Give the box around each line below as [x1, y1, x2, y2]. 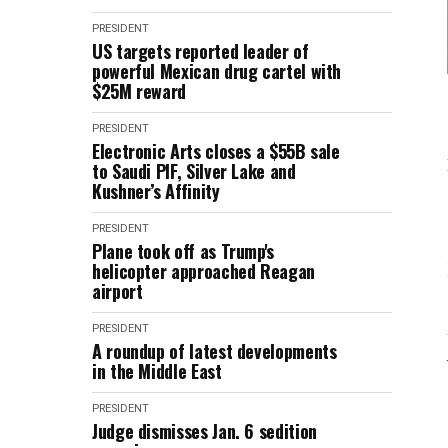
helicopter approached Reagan [92, 258, 315, 284]
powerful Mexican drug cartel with [92, 58, 342, 84]
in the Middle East [92, 358, 222, 384]
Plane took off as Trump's [92, 238, 274, 264]
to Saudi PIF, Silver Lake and [92, 158, 296, 184]
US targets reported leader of [92, 38, 309, 64]
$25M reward [92, 78, 187, 104]
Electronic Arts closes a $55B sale [92, 138, 340, 164]
